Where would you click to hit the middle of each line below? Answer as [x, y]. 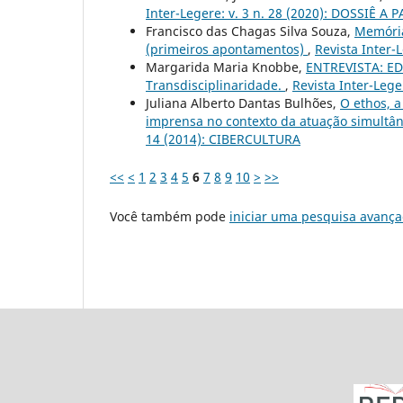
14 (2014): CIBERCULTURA [223, 139]
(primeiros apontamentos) [227, 49]
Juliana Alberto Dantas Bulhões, [243, 103]
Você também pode [170, 216]
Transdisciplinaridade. [215, 85]
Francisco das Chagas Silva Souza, [250, 31]
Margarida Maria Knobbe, [226, 67]
